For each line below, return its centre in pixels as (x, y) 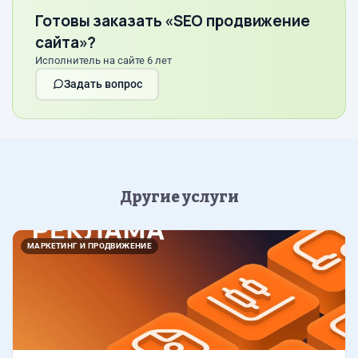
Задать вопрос (103, 84)
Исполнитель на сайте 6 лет (103, 60)
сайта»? (66, 42)
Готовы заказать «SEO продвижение (173, 20)
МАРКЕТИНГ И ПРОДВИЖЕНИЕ (90, 245)
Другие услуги (179, 197)
